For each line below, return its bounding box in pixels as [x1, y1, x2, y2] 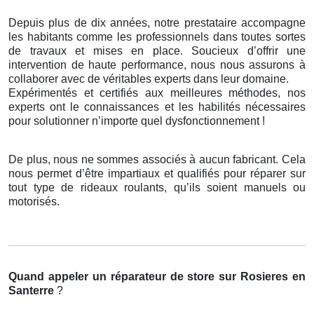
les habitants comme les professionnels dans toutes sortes [8, 31, 306, 43]
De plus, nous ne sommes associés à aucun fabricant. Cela [8, 153, 306, 166]
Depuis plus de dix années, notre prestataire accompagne [8, 17, 306, 29]
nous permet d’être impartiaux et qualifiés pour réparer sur [8, 168, 306, 180]
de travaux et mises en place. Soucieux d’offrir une [8, 45, 306, 57]
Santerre [8, 285, 57, 297]
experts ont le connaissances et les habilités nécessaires [8, 101, 306, 114]
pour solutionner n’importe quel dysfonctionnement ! [8, 115, 265, 128]
